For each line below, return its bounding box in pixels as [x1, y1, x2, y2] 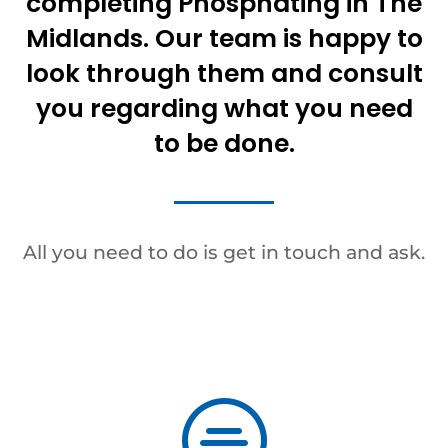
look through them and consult [25, 56, 423, 92]
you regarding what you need [35, 91, 413, 127]
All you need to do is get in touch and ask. [23, 241, 425, 265]
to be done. [153, 126, 295, 162]
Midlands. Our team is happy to [25, 21, 423, 57]
